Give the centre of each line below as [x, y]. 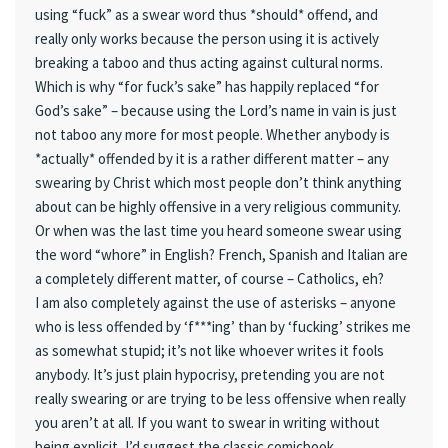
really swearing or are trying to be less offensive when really [220, 399]
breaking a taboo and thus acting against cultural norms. [209, 63]
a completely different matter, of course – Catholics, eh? [209, 279]
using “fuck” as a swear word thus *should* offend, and [206, 15]
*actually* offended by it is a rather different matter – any [212, 159]
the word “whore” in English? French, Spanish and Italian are [221, 255]
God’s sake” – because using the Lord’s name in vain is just [216, 111]
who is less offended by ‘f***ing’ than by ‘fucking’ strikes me [223, 327]
